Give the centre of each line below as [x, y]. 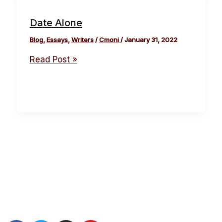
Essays [57, 39]
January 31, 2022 [151, 39]
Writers [82, 39]
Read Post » [53, 59]
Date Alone [56, 23]
